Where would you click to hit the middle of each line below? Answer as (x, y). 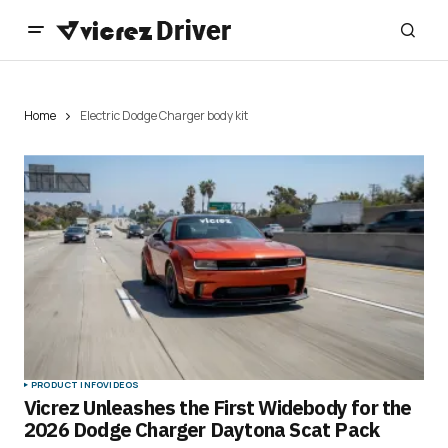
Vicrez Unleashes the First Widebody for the (218, 408)
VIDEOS (121, 385)
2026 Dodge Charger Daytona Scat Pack (202, 430)
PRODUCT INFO (67, 385)
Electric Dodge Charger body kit (164, 115)
